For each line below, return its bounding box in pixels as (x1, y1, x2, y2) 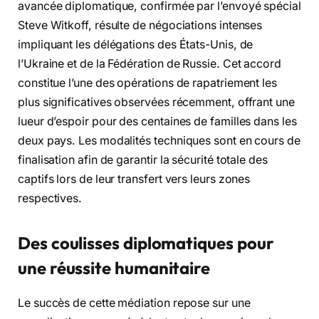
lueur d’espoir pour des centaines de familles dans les (18, 115, 297, 129)
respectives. (18, 192, 83, 206)
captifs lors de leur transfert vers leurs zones (18, 172, 251, 187)
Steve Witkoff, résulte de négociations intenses (18, 19, 263, 33)
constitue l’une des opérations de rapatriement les (18, 76, 278, 90)
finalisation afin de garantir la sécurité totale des (18, 153, 268, 167)
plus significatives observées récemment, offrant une (18, 95, 295, 110)
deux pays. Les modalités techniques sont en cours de (18, 134, 300, 148)
